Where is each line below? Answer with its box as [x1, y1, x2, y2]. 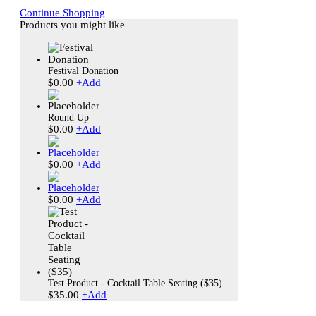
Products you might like [20, 18, 125, 30]
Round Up [48, 111, 89, 123]
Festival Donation [48, 65, 119, 76]
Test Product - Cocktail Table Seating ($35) [48, 277, 222, 288]
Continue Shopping [20, 6, 105, 18]
